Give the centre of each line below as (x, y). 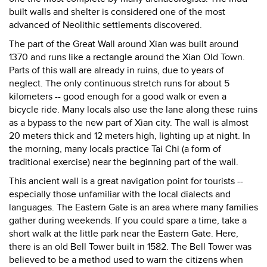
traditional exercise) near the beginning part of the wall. (124, 162)
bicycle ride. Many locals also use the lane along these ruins (133, 110)
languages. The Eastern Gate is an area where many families (133, 207)
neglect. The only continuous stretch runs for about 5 (119, 83)
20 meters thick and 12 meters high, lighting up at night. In (130, 136)
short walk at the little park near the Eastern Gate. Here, (124, 234)
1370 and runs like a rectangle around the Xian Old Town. (127, 57)
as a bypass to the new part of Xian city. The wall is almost (129, 123)
